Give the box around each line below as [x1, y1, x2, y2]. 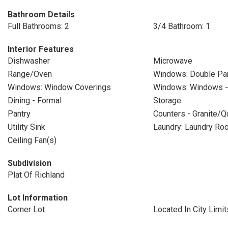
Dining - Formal [8, 96, 62, 105]
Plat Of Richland [8, 170, 65, 180]
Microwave [153, 56, 192, 66]
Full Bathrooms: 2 [8, 21, 69, 31]
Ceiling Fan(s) [8, 135, 56, 145]
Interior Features [8, 44, 74, 54]
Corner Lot [8, 205, 45, 214]
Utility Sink [8, 122, 45, 132]
